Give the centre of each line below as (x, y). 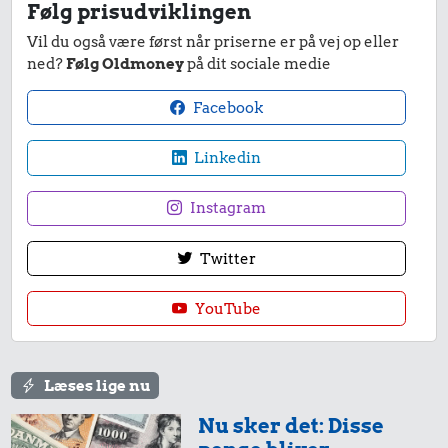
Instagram (226, 208)
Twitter (226, 258)
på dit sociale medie (258, 64)
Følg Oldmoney (125, 64)
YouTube (226, 308)
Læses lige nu (96, 385)
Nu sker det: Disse (291, 426)
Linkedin (226, 158)
